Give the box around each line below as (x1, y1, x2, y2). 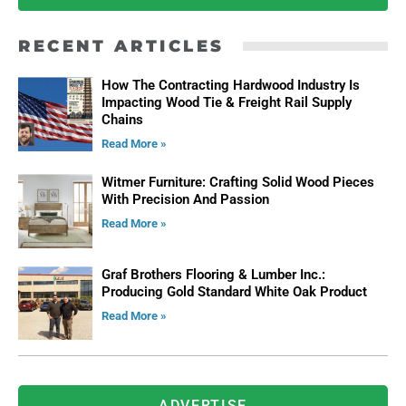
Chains (101, 111, 143, 129)
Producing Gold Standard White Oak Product (101, 283, 371, 300)
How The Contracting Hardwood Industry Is (101, 77, 360, 94)
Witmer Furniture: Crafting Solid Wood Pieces (101, 174, 374, 191)
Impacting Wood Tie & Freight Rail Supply (101, 94, 352, 111)
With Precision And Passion (101, 191, 269, 208)
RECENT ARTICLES (18, 36, 225, 57)
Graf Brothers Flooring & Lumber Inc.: (101, 266, 325, 283)
